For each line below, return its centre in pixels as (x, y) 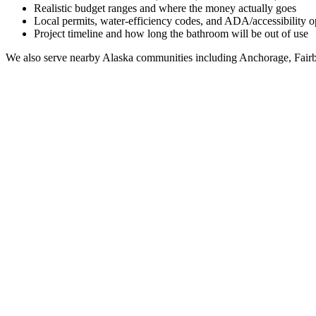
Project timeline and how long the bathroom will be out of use (171, 33)
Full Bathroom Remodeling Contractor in (128, 291)
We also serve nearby (54, 57)
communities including (185, 57)
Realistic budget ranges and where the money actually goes (165, 8)
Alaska (118, 57)
